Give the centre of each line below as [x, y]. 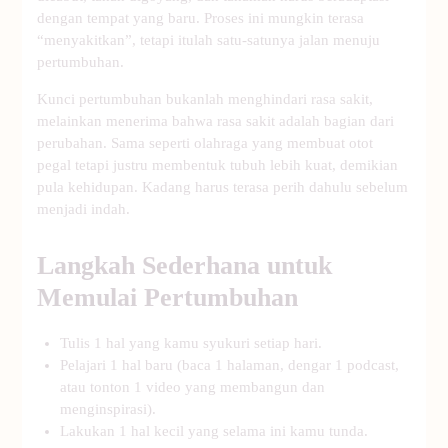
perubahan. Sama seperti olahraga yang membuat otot [205, 143]
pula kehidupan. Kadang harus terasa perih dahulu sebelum [223, 187]
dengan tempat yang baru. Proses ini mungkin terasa [201, 18]
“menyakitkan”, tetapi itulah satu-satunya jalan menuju [209, 40]
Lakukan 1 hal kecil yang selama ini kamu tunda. [213, 431]
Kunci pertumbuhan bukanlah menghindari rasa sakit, [205, 99]
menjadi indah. [84, 209]
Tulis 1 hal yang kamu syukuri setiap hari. [190, 343]
